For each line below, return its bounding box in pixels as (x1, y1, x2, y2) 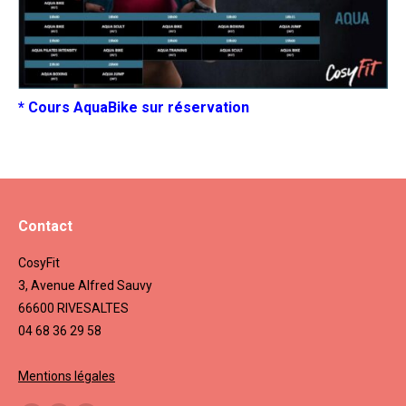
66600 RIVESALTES (18, 301, 129, 316)
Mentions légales (18, 369, 115, 384)
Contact (18, 217, 72, 236)
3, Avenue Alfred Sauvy (18, 278, 152, 294)
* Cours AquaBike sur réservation (18, 99, 249, 117)
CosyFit (18, 256, 60, 271)
